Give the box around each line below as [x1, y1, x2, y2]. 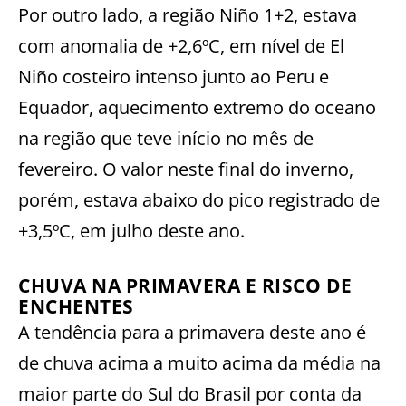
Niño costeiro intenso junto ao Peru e [18, 63, 329, 89]
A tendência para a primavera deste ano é [18, 319, 366, 344]
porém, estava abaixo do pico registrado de [18, 187, 380, 212]
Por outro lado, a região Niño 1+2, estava [18, 2, 357, 27]
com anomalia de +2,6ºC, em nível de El [18, 33, 344, 58]
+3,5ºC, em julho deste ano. [18, 217, 245, 243]
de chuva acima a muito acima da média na [18, 350, 381, 375]
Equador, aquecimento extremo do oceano [18, 94, 376, 120]
